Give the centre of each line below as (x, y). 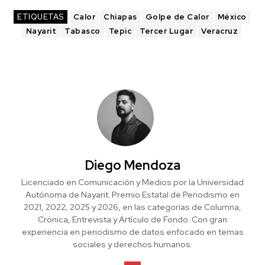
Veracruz (220, 31)
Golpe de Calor (177, 17)
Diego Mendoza (132, 166)
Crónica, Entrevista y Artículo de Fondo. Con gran (132, 220)
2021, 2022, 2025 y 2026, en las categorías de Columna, (132, 207)
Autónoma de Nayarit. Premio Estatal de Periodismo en (132, 195)
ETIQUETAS (41, 17)
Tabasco (83, 31)
